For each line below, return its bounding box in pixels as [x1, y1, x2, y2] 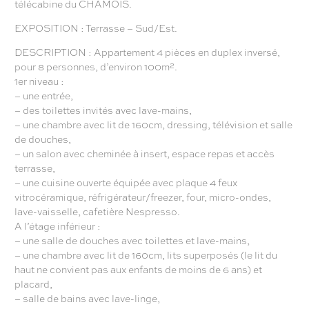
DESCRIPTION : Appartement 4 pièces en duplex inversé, [14, 44, 280, 59]
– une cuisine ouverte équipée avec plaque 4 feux [14, 175, 237, 189]
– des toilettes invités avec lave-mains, [14, 102, 192, 117]
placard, [14, 276, 52, 290]
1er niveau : [14, 73, 64, 88]
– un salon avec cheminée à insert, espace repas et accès [14, 146, 275, 160]
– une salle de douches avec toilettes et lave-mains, [14, 232, 250, 247]
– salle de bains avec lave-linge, [14, 290, 160, 305]
